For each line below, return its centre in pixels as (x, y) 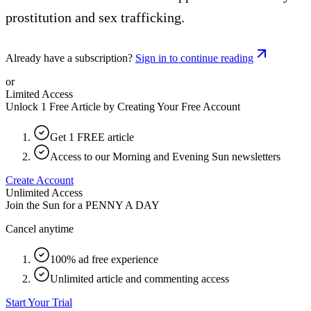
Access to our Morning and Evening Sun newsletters (165, 156)
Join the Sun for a (44, 205)
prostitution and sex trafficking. (95, 17)
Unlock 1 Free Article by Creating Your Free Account (123, 106)
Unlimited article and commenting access (140, 278)
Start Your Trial (39, 302)
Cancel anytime (40, 228)
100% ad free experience (104, 259)
